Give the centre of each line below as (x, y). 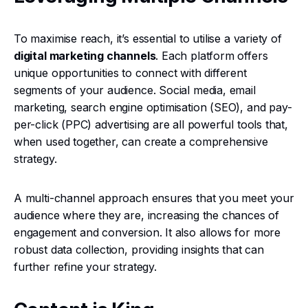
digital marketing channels (85, 56)
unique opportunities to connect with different (130, 73)
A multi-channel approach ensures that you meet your (154, 198)
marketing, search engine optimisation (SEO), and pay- (153, 107)
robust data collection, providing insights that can (139, 250)
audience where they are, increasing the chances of (147, 215)
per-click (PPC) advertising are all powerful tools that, (151, 124)
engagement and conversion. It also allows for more (147, 232)
